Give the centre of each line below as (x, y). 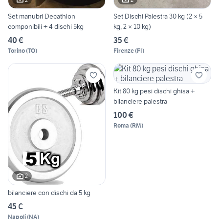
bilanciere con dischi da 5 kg (49, 192)
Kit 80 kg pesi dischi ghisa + (154, 91)
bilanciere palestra (140, 101)
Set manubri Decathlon (42, 16)
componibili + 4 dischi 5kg (46, 27)
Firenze (124, 51)
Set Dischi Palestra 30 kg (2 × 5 (158, 16)
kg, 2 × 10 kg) (132, 27)
